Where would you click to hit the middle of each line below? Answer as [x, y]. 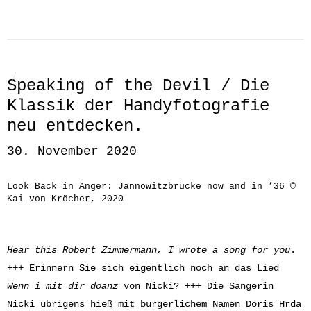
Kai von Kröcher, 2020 [65, 199]
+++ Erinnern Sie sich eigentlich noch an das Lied [143, 268]
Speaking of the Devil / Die [138, 86]
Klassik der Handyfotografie [138, 106]
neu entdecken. [75, 126]
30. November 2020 [72, 151]
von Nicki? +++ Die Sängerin [196, 286]
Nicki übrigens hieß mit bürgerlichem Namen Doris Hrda [154, 304]
